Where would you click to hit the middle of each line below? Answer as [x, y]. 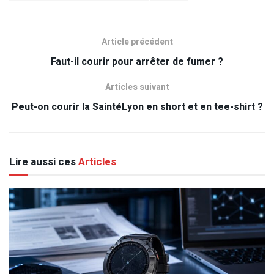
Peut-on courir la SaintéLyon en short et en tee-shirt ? [137, 107]
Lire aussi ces [43, 161]
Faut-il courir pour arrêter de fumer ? [137, 61]
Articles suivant [137, 87]
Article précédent [137, 42]
